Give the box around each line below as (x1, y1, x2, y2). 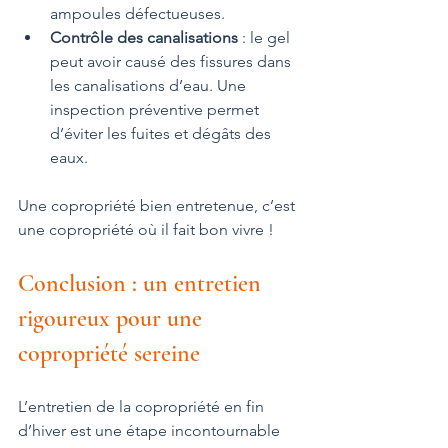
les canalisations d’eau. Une (50, 76, 250, 96)
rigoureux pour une (18, 304, 208, 334)
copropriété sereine (18, 339, 200, 369)
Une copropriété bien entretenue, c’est (18, 196, 299, 216)
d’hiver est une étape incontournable (18, 421, 284, 441)
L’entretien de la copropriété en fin (18, 397, 268, 417)
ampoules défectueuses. (50, 4, 225, 24)
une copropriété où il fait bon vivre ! (18, 220, 274, 240)
